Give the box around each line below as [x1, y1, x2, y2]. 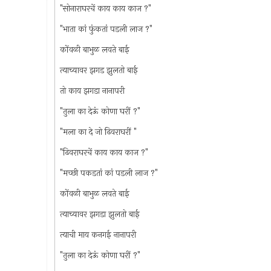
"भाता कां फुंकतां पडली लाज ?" [59, 22, 152, 36]
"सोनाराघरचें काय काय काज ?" [59, 2, 151, 15]
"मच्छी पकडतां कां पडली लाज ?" [59, 166, 158, 180]
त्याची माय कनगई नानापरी [59, 228, 136, 241]
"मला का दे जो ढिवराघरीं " [59, 125, 137, 139]
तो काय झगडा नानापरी [59, 84, 125, 97]
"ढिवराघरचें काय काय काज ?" [59, 146, 148, 159]
